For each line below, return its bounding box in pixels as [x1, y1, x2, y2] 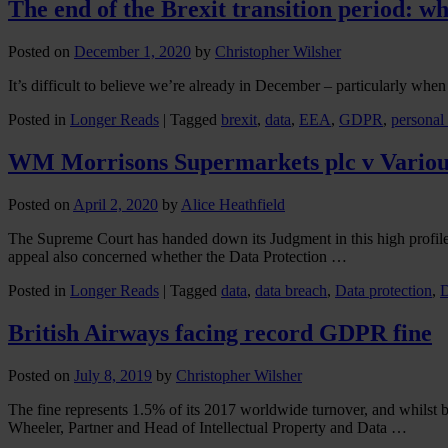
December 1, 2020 [74, 43, 191, 61]
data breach [255, 282, 327, 300]
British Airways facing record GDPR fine [8, 319, 432, 346]
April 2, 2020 [73, 196, 158, 214]
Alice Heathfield [181, 196, 285, 214]
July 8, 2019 [74, 366, 152, 384]
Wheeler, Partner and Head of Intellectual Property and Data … [8, 418, 407, 436]
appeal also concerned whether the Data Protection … [8, 248, 347, 266]
